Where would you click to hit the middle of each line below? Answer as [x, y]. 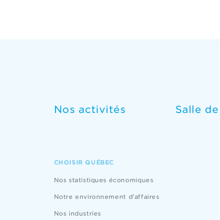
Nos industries [77, 213]
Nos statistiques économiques [104, 180]
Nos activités [90, 110]
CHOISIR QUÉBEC [84, 162]
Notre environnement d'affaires [107, 197]
